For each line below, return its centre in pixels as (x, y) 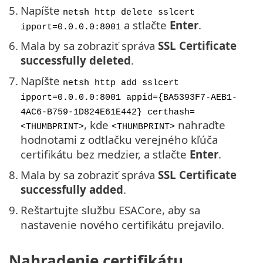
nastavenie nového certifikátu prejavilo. (122, 224)
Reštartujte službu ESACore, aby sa (110, 210)
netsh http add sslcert (121, 82)
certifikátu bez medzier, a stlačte (105, 154)
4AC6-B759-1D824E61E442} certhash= (108, 112)
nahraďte (200, 124)
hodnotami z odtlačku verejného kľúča (119, 139)
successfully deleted (76, 60)
